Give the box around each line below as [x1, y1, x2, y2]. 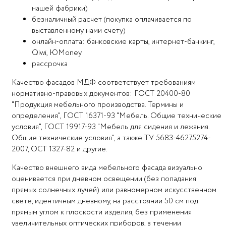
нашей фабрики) [32, 3, 88, 15]
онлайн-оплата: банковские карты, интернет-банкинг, [32, 36, 214, 48]
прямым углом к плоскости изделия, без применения [12, 207, 192, 218]
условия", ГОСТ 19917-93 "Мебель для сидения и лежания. [12, 122, 209, 133]
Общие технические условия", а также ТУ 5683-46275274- [12, 133, 211, 144]
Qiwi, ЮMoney [32, 47, 82, 59]
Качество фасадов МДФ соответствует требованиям [12, 77, 196, 89]
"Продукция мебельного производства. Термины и [12, 99, 184, 111]
